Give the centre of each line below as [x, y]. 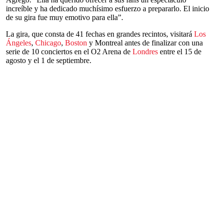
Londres [145, 52]
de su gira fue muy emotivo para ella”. [65, 17]
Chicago [48, 43]
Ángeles [19, 43]
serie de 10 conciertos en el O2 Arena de [69, 52]
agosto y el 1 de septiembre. [49, 60]
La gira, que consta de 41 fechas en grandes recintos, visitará [100, 34]
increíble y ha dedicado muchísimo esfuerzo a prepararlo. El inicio [108, 9]
